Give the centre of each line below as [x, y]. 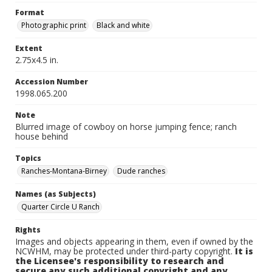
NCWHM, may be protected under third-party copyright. [125, 251]
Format [30, 12]
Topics [28, 158]
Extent [29, 48]
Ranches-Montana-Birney [64, 171]
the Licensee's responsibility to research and [120, 261]
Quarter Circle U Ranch [60, 207]
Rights [28, 230]
